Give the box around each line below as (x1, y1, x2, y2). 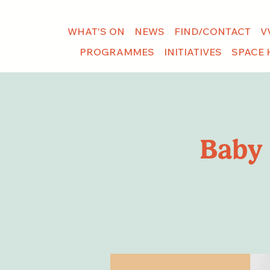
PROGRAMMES (79, 46, 154, 58)
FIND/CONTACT (174, 25, 251, 37)
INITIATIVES (163, 46, 222, 58)
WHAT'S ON (67, 25, 125, 37)
